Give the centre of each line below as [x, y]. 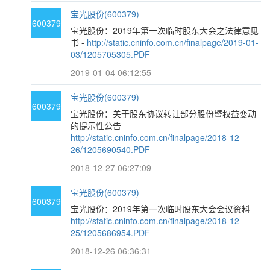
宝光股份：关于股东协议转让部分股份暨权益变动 [164, 113]
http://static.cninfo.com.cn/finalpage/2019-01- [173, 42]
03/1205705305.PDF [111, 54]
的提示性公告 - [99, 125]
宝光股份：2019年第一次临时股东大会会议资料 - [163, 209]
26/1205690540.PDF [111, 149]
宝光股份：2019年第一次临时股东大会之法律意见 [165, 30]
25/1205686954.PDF [111, 233]
